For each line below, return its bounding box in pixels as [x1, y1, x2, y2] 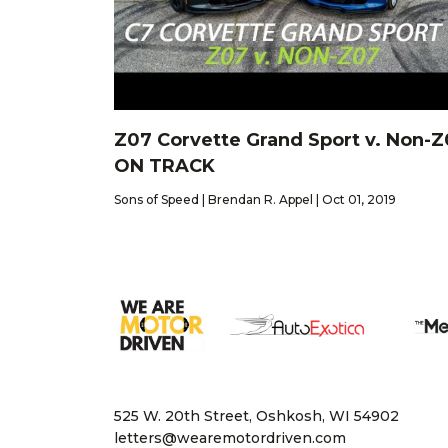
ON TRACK [114, 155, 215, 178]
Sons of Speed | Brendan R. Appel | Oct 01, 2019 [114, 192, 396, 208]
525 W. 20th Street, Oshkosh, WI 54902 [114, 406, 399, 425]
